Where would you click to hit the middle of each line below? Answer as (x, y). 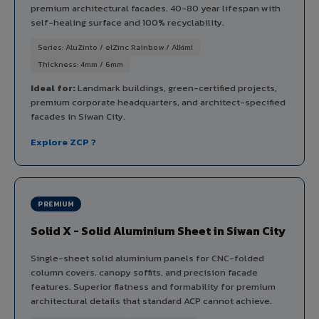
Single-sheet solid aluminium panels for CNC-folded (147, 258)
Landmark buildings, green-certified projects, (176, 88)
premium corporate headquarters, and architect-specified (158, 102)
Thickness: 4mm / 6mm (80, 64)
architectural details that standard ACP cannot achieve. (151, 300)
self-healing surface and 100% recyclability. (127, 22)
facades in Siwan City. (78, 116)
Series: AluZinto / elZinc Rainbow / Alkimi (115, 47)
